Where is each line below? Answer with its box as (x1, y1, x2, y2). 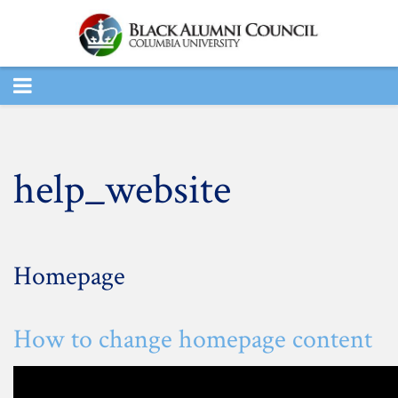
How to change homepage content (13, 322, 372, 357)
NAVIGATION (12, 109, 144, 137)
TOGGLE (12, 71, 94, 99)
